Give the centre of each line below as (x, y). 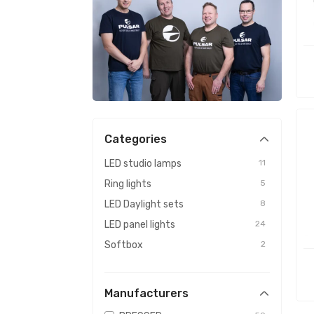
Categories (136, 139)
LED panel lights (140, 225)
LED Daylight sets (144, 204)
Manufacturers (146, 293)
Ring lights (128, 184)
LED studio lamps (143, 164)
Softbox (124, 245)
